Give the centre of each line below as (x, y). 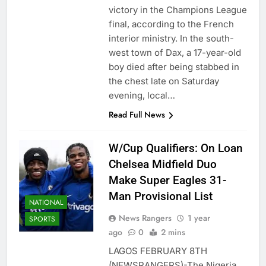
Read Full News (137, 115)
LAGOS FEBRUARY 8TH (158, 251)
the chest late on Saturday (164, 81)
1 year (199, 218)
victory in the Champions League (178, 10)
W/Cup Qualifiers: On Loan (175, 148)
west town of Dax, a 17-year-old (175, 53)
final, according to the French (171, 24)
